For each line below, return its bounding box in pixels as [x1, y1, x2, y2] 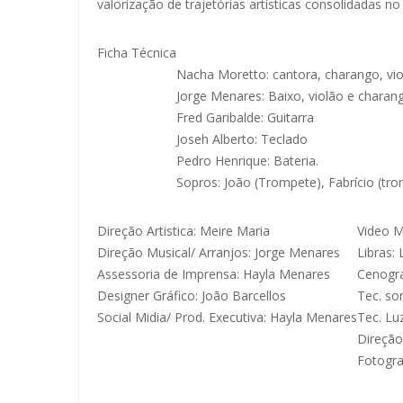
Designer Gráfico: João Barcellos [97, 287, 286, 305]
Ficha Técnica [97, 44, 176, 62]
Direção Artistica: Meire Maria [97, 222, 270, 240]
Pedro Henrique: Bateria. [176, 152, 318, 170]
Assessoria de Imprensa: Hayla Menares [97, 265, 330, 283]
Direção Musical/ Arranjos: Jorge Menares [97, 244, 340, 262]
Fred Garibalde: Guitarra [176, 109, 314, 127]
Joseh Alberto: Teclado [176, 130, 308, 148]
